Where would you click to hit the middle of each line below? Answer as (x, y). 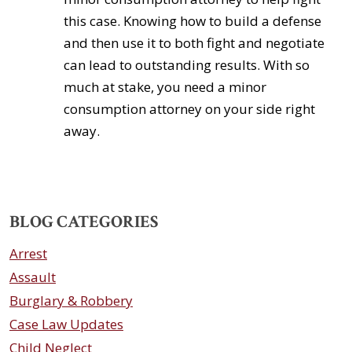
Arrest (28, 253)
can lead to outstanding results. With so (186, 65)
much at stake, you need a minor (165, 87)
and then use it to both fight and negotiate (194, 43)
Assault (33, 277)
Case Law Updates (66, 324)
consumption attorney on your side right (189, 109)
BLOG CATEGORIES (84, 222)
